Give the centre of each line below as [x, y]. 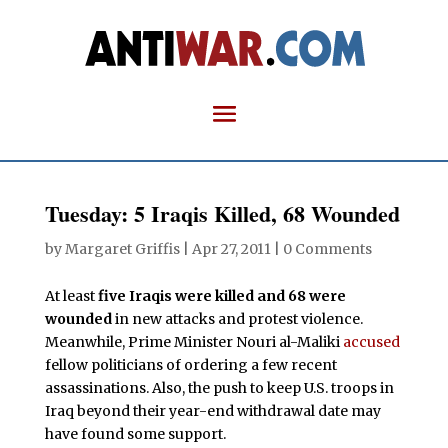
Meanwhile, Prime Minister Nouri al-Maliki [193, 342]
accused [371, 342]
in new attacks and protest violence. [237, 319]
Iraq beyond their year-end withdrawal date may [212, 411]
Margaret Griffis [122, 249]
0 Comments [327, 249]
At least [71, 296]
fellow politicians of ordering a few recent [190, 365]
